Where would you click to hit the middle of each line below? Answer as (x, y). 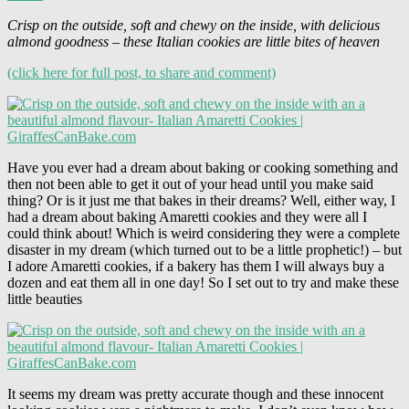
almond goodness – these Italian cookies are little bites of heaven (195, 41)
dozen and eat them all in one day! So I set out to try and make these (203, 282)
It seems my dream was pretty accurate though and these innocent (195, 393)
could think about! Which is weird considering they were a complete (204, 233)
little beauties (47, 299)
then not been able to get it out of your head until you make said (190, 184)
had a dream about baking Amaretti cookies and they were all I (187, 216)
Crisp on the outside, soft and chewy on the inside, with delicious (194, 25)
